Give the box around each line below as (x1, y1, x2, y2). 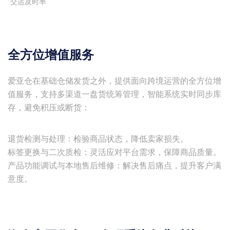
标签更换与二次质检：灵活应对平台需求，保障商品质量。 (8, 147, 221, 158)
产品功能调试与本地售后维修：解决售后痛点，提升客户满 (8, 161, 221, 171)
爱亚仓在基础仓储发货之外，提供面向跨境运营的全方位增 (8, 76, 221, 86)
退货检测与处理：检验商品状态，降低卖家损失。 (8, 134, 188, 144)
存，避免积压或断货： (8, 103, 90, 113)
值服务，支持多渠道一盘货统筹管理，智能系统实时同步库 (8, 89, 221, 100)
